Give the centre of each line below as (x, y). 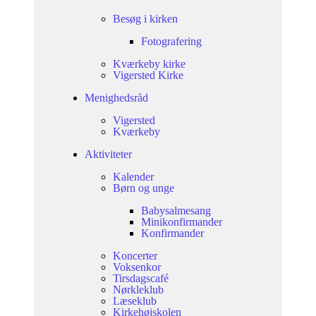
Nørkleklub (138, 290)
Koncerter (135, 256)
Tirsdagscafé (141, 279)
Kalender (133, 177)
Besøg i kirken (145, 19)
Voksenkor (137, 267)
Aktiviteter (108, 154)
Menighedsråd (116, 98)
